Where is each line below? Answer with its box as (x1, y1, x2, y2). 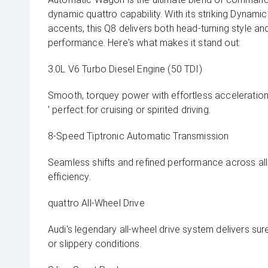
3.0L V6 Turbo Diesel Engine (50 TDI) (48, 63, 202, 75)
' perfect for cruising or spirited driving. (48, 104, 211, 115)
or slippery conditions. (48, 238, 142, 249)
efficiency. (48, 171, 91, 182)
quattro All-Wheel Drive (48, 197, 145, 209)
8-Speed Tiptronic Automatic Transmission (48, 130, 229, 142)
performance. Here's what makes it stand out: (48, 37, 241, 48)
